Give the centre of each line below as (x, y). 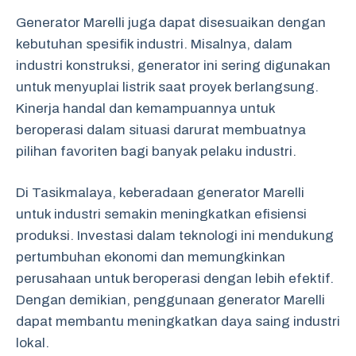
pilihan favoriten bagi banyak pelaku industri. (156, 151)
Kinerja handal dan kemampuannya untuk (145, 108)
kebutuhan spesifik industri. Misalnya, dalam (154, 44)
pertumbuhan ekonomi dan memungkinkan (151, 257)
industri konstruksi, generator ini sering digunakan (173, 65)
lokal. (33, 343)
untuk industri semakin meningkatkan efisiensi (161, 214)
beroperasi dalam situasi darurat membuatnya (161, 130)
